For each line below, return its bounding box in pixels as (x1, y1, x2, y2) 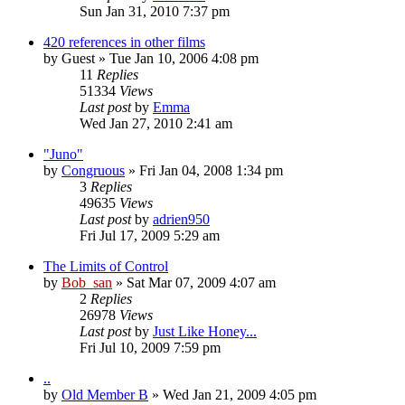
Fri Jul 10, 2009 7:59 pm (80, 339, 221, 355)
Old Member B (61, 386, 148, 402)
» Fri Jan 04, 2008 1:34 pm (125, 162, 283, 178)
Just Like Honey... (153, 323, 257, 339)
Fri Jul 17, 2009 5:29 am (80, 227, 220, 243)
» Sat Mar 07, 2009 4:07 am (112, 274, 276, 290)
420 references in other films (43, 33, 205, 50)
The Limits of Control (43, 258, 168, 274)
